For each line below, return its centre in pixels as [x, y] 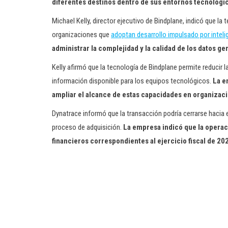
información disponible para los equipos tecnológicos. [132, 81]
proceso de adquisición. [88, 127]
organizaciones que [81, 35]
